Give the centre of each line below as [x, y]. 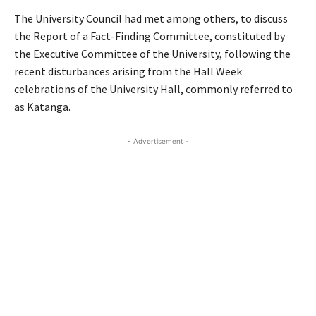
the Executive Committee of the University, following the [152, 54]
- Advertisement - [158, 141]
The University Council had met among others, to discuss [151, 18]
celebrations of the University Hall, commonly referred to [153, 89]
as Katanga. [42, 107]
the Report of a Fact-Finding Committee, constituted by [150, 36]
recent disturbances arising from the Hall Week [128, 71]
